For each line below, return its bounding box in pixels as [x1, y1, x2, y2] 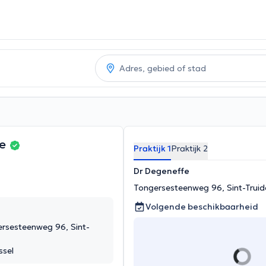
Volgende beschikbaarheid [145, 201, 258, 212]
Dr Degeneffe [134, 166, 189, 176]
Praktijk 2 [171, 143, 208, 154]
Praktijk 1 [134, 143, 171, 154]
